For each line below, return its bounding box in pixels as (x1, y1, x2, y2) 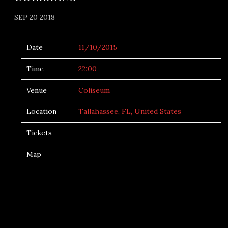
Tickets (26, 128, 52, 137)
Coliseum (78, 85, 110, 95)
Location (26, 107, 56, 116)
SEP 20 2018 (14, 13, 55, 22)
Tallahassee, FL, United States (78, 107, 181, 116)
